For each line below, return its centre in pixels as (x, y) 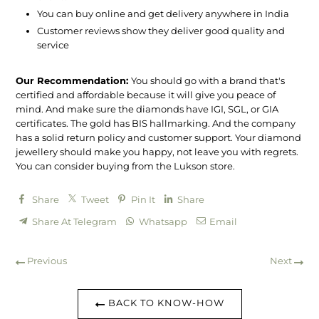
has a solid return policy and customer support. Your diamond (159, 138)
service (53, 45)
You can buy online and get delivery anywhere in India (163, 14)
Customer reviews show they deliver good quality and (161, 31)
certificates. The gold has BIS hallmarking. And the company (156, 124)
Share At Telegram (75, 222)
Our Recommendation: (74, 81)
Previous (46, 261)
